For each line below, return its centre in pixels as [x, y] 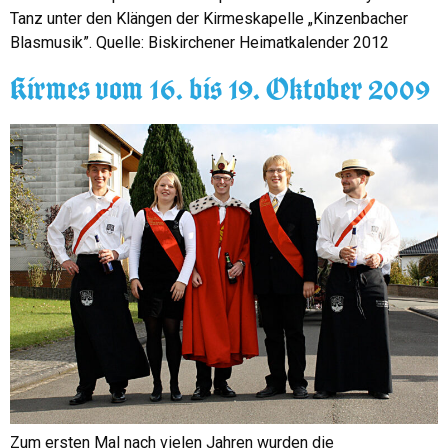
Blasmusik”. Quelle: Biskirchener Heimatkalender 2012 [199, 43]
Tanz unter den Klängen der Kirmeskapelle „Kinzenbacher [209, 19]
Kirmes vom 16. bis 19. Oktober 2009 [220, 88]
